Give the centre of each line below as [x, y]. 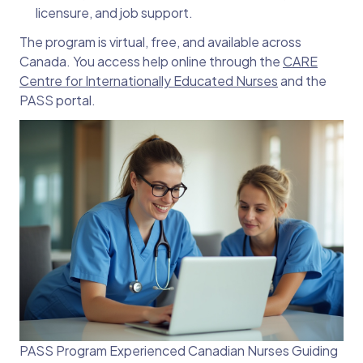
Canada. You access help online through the [151, 61]
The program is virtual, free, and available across [160, 41]
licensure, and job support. [114, 12]
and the [302, 80]
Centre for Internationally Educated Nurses [149, 80]
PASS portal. [58, 100]
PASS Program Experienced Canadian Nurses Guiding [179, 351]
